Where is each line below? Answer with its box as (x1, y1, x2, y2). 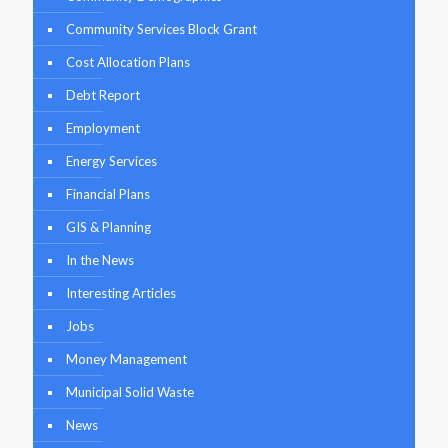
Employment (66, 120, 140, 137)
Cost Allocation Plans (66, 54, 190, 71)
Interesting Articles (66, 285, 176, 302)
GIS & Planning (66, 219, 151, 236)
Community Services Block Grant (66, 21, 257, 38)
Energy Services (66, 153, 157, 170)
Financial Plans (66, 186, 150, 203)
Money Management (66, 351, 187, 368)
